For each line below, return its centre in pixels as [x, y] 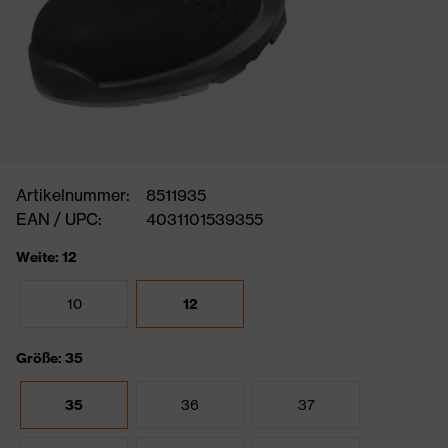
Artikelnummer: [73, 195]
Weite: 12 [46, 257]
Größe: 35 [49, 358]
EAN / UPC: [59, 219]
